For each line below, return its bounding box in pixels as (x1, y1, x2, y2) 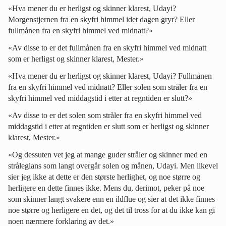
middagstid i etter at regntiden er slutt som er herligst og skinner (8, 122, 209, 131)
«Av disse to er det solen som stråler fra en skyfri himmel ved (8, 110, 202, 120)
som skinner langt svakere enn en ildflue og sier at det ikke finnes (8, 194, 215, 203)
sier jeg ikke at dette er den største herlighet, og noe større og (8, 172, 200, 181)
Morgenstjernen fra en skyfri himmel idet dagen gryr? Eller (8, 15, 195, 24)
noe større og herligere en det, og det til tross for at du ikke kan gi (8, 205, 215, 214)
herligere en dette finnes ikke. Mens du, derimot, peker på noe (8, 183, 204, 192)
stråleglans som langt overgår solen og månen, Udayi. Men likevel (8, 161, 218, 170)
